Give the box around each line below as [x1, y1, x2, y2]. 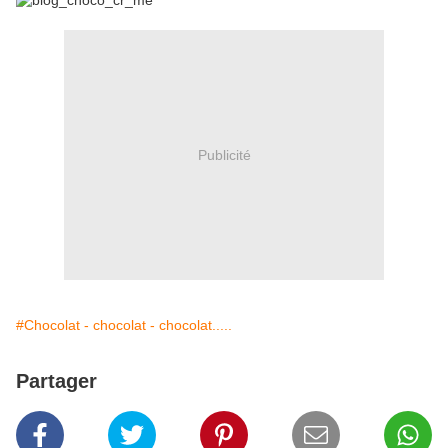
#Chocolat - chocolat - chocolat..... [16, 317, 232, 334]
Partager [16, 370, 97, 393]
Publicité [197, 146, 251, 163]
